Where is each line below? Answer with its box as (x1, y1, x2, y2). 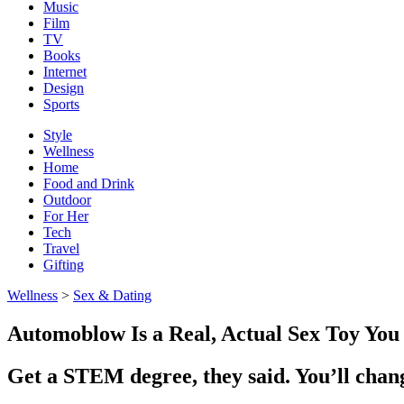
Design (43, 80, 84, 96)
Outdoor (43, 192, 91, 207)
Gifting (43, 257, 84, 272)
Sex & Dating (73, 288, 151, 303)
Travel (43, 241, 79, 256)
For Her (43, 208, 88, 224)
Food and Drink (43, 176, 134, 191)
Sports (43, 96, 79, 112)
